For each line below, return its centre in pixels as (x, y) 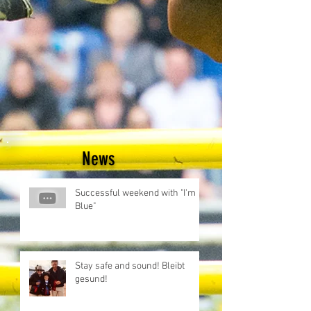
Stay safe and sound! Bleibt (130, 266)
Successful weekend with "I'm (135, 193)
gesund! (91, 279)
